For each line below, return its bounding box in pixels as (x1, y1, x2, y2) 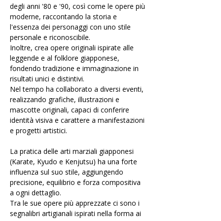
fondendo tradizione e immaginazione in (10, 64, 141, 73)
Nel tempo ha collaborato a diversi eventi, (10, 84, 146, 94)
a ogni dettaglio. (10, 188, 63, 197)
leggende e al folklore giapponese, (10, 53, 121, 63)
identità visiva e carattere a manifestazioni (10, 115, 147, 125)
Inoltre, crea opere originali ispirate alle (10, 43, 136, 52)
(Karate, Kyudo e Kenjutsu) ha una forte (10, 157, 139, 166)
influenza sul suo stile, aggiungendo (10, 167, 125, 177)
